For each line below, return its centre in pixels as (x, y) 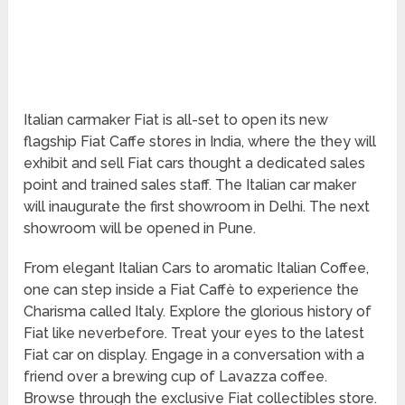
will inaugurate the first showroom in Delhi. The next (197, 207)
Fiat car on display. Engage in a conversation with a (194, 355)
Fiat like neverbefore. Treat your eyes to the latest (194, 334)
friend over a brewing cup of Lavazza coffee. (176, 377)
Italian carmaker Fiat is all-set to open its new (176, 120)
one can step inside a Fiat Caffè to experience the (192, 290)
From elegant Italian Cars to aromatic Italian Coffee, (197, 268)
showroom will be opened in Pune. (140, 229)
